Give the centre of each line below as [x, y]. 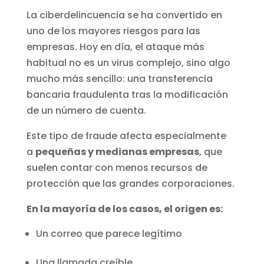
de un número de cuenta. [86, 111]
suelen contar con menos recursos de [117, 168]
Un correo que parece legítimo [109, 234]
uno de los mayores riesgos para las [113, 31]
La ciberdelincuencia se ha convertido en [124, 15]
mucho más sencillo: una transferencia [119, 79]
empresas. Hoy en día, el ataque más [115, 47]
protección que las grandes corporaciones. [130, 184]
